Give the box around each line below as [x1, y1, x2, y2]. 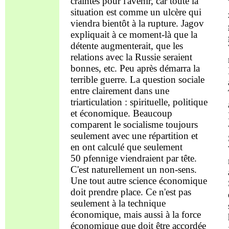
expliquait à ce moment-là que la [70, 29, 197, 40]
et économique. [70, 107, 133, 119]
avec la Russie [105, 51, 161, 62]
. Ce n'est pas [140, 186, 191, 197]
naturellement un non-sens [91, 164, 194, 175]
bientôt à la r [99, 17, 151, 29]
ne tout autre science [77, 175, 159, 186]
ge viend [108, 152, 142, 164]
